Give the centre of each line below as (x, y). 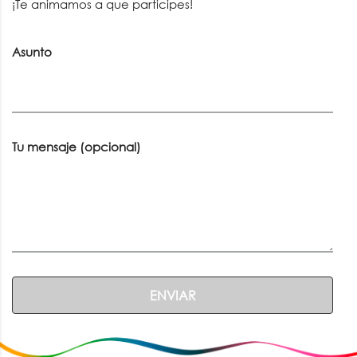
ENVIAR (173, 296)
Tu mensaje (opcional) (76, 147)
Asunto (32, 52)
